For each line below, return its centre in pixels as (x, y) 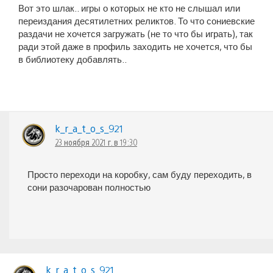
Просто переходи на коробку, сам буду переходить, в (140, 174)
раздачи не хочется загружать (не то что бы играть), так (136, 34)
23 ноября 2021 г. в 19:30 (96, 142)
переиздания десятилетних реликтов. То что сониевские (136, 21)
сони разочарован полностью (89, 187)
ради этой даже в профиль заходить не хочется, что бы (135, 46)
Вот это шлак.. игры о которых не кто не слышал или (129, 8)
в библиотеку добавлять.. (73, 59)
